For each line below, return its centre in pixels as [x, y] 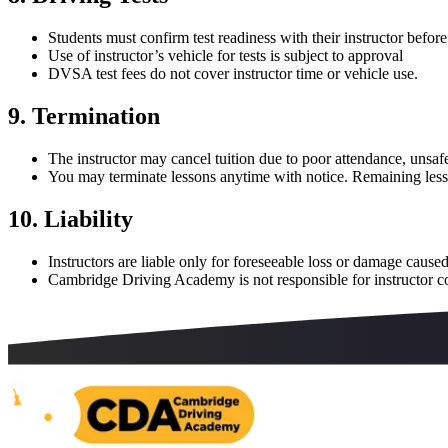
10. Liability [70, 219]
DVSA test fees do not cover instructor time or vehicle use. [233, 74]
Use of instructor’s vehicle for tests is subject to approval [225, 56]
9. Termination [84, 116]
